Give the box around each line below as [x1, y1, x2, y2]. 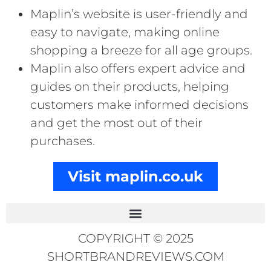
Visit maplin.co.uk [68, 168, 203, 186]
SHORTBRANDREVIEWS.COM [47, 249, 224, 264]
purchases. [30, 134, 95, 149]
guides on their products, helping [30, 79, 229, 94]
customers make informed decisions [30, 97, 249, 113]
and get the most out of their [30, 116, 203, 131]
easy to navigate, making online [30, 25, 220, 40]
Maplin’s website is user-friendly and [30, 7, 248, 22]
